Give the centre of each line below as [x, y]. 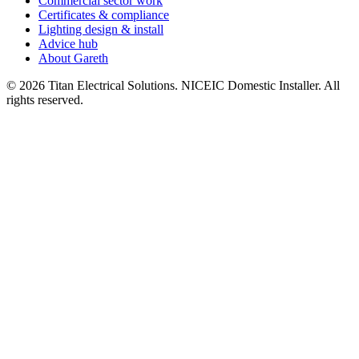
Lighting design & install [101, 30]
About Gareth [73, 58]
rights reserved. [45, 100]
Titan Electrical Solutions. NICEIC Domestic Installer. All [192, 86]
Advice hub [68, 44]
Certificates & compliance [104, 15]
